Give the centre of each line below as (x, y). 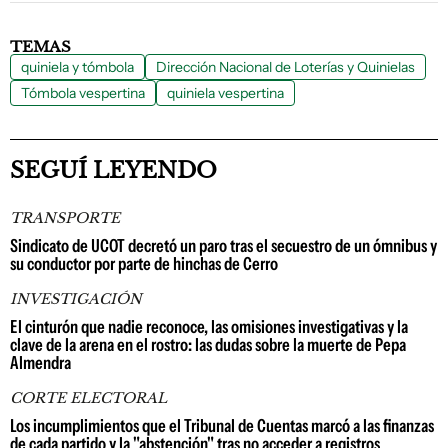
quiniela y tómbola (77, 67)
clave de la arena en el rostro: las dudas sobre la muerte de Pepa (208, 345)
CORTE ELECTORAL (88, 398)
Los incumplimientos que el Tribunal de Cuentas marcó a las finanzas (222, 426)
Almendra (40, 363)
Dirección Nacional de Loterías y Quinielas (285, 67)
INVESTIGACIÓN (76, 299)
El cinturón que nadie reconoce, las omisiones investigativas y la (209, 327)
